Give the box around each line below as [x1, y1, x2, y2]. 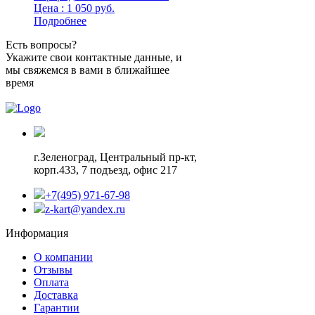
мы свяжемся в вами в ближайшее [6, 63, 169, 76]
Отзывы [34, 263, 72, 276]
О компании [34, 250, 93, 263]
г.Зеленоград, [34, 150, 97, 163]
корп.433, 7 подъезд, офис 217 [34, 163, 177, 176]
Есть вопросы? [6, 38, 77, 51]
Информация [6, 226, 68, 239]
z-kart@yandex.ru [45, 202, 125, 215]
